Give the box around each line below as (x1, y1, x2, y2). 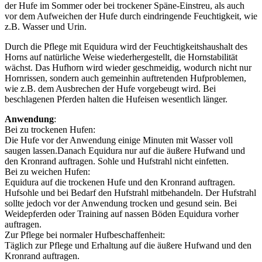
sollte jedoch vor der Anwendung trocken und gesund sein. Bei (5, 198, 237, 208)
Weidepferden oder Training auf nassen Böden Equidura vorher (5, 208, 239, 219)
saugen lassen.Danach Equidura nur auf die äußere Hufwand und (5, 145, 245, 156)
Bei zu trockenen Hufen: (5, 124, 95, 135)
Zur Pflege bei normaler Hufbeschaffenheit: (5, 229, 165, 240)
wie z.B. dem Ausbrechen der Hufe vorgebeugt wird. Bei (5, 83, 216, 94)
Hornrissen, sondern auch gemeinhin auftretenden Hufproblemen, (5, 73, 246, 83)
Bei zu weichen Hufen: (5, 166, 90, 177)
